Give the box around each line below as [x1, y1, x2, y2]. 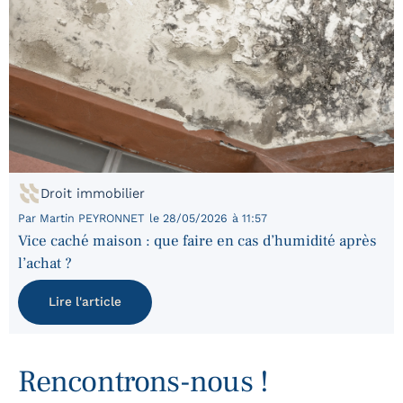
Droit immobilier [40, 185, 145, 202]
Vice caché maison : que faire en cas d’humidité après [18, 231, 377, 252]
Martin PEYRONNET [36, 211, 145, 226]
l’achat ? [18, 254, 72, 274]
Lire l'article [49, 294, 121, 310]
